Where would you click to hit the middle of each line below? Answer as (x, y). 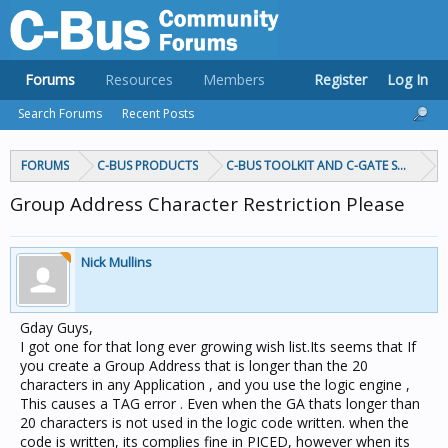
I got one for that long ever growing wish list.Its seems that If (218, 346)
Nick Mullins (116, 262)
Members (234, 79)
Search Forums (60, 113)
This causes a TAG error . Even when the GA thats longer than (220, 403)
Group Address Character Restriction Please (207, 203)
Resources (139, 79)
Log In (407, 79)
